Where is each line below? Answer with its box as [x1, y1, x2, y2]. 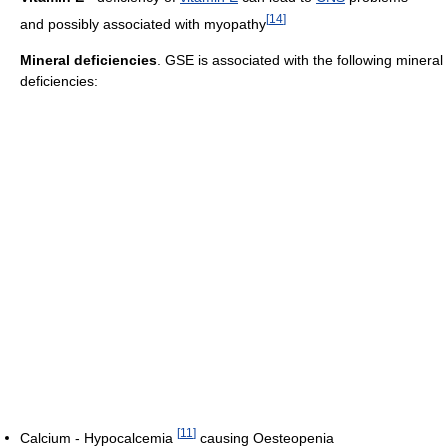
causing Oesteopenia [196, 429, 334, 446]
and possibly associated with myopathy [20, 15, 266, 32]
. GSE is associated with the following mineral [157, 51, 443, 68]
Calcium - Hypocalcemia [20, 429, 177, 446]
